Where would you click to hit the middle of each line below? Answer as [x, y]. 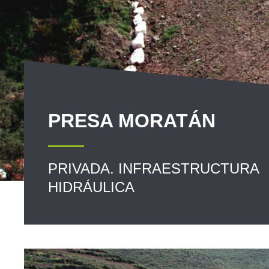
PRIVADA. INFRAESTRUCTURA [153, 168]
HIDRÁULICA [91, 187]
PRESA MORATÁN [132, 121]
